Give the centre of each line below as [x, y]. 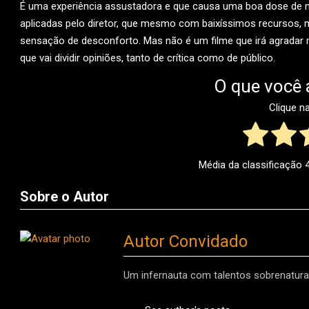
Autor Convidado [186, 242]
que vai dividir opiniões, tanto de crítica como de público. [148, 58]
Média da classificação [251, 165]
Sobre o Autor [64, 197]
